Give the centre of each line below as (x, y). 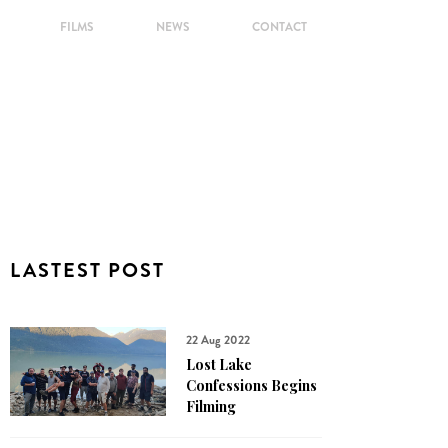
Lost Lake (219, 364)
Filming (211, 406)
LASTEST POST (87, 270)
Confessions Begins (251, 385)
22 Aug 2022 (218, 340)
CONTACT (279, 27)
